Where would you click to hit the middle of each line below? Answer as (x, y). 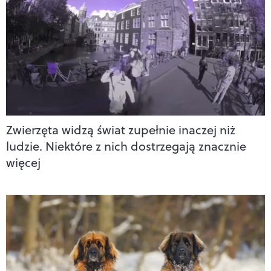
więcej (23, 162)
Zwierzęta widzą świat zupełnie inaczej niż (121, 129)
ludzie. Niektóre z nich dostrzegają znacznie (126, 146)
